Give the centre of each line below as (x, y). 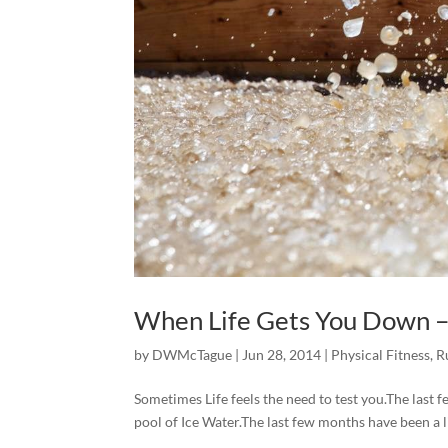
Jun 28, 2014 (282, 354)
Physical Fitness (381, 354)
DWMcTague (192, 354)
